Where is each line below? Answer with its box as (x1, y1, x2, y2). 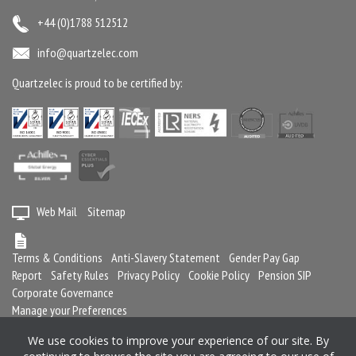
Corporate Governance (12, 284, 114, 300)
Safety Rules (51, 266, 109, 283)
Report (12, 266, 42, 283)
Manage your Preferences (12, 301, 127, 318)
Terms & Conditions (12, 249, 103, 265)
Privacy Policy (118, 266, 180, 283)
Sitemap (87, 203, 126, 219)
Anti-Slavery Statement (111, 249, 220, 265)
